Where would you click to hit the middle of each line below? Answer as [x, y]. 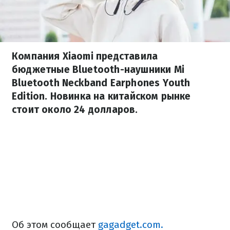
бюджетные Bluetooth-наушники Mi [98, 70]
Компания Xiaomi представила [85, 56]
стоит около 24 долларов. [75, 110]
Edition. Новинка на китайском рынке [101, 96]
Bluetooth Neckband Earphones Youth [101, 83]
